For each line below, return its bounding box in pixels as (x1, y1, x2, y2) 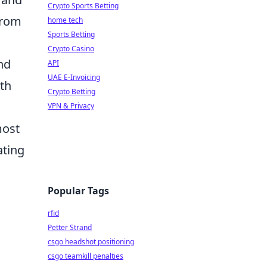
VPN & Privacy (48, 101, 94, 111)
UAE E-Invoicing (48, 72, 100, 82)
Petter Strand (48, 222, 92, 232)
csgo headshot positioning (48, 237, 134, 247)
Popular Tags (48, 184, 109, 197)
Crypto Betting (48, 86, 95, 97)
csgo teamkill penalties (48, 251, 123, 261)
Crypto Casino (48, 44, 94, 54)
